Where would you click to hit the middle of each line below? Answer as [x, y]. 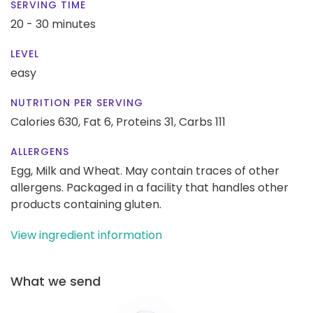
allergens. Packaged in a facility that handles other [150, 187]
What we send [56, 281]
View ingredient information [86, 235]
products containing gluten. [86, 204]
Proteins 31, [146, 122]
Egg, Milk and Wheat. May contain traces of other [145, 170]
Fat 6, [98, 122]
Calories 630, [47, 122]
